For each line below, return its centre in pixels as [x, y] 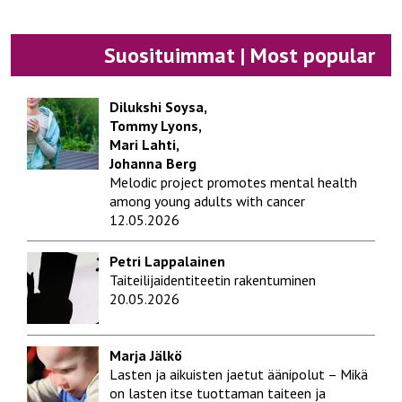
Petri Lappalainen [167, 261]
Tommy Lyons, [156, 126]
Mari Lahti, [144, 144]
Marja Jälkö [146, 355]
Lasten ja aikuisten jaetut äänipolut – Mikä [239, 374]
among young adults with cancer [207, 201]
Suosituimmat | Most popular [240, 55]
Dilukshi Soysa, [158, 107]
